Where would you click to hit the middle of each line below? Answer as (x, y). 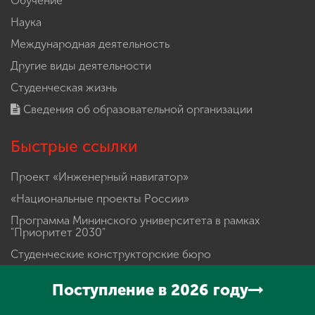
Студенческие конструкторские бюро (111, 254)
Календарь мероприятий (74, 276)
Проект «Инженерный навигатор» (99, 176)
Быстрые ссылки (74, 146)
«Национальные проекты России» (100, 198)
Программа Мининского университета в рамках (135, 220)
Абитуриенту (44, 297)
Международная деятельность (90, 44)
